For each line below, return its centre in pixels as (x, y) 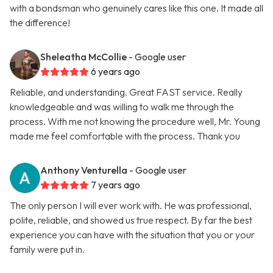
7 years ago (115, 185)
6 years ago (115, 72)
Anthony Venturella (84, 170)
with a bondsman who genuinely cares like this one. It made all (136, 8)
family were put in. (47, 250)
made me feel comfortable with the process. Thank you (125, 136)
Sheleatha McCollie (83, 57)
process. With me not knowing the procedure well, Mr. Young (135, 122)
